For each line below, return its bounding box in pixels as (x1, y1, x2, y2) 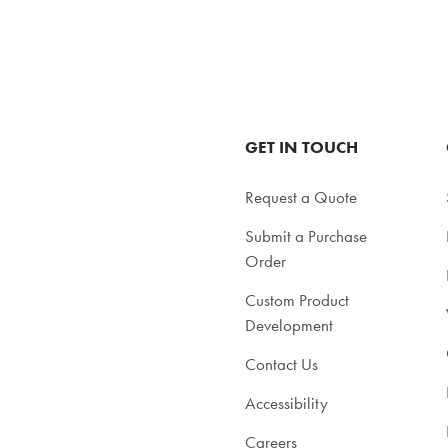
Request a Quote (244, 187, 357, 207)
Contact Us (244, 354, 318, 374)
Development (244, 315, 333, 335)
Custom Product (244, 290, 349, 310)
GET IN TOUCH (244, 137, 358, 157)
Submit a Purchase (244, 226, 367, 246)
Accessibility (244, 393, 328, 413)
